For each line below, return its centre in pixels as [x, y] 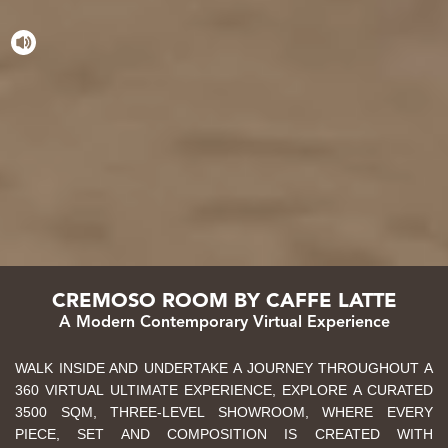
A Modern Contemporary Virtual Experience [224, 323]
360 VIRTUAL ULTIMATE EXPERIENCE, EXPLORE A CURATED [224, 390]
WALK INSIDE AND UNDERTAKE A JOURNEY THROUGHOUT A [224, 368]
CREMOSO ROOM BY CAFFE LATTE [224, 302]
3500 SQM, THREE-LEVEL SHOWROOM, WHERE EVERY [224, 412]
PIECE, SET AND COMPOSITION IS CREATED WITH [224, 434]
